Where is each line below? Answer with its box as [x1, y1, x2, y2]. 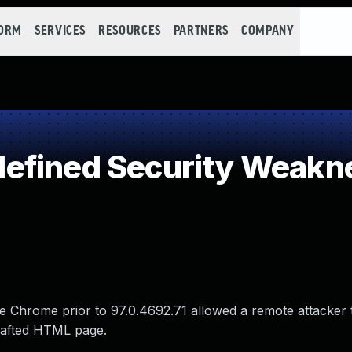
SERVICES [34, 24, 86, 38]
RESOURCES [98, 24, 161, 38]
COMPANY [240, 24, 295, 38]
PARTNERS [173, 24, 229, 38]
